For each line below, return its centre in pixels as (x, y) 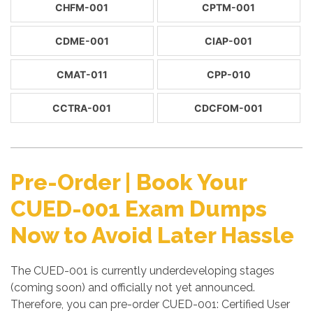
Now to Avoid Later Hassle (152, 235)
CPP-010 (228, 74)
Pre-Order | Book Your (129, 182)
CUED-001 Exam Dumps (139, 209)
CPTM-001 (229, 7)
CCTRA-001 (82, 108)
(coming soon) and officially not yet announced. (133, 287)
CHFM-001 (82, 7)
